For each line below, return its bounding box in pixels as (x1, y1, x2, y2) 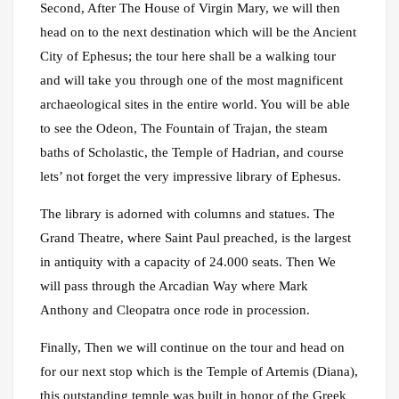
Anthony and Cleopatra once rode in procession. (40, 303, 310, 318)
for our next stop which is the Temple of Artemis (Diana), (40, 364, 358, 379)
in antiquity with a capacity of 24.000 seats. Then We (40, 255, 336, 270)
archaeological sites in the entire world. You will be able (40, 97, 350, 112)
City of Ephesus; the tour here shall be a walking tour (40, 49, 336, 64)
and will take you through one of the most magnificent (40, 73, 343, 88)
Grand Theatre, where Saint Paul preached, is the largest (40, 231, 351, 246)
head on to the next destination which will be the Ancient (40, 25, 356, 40)
